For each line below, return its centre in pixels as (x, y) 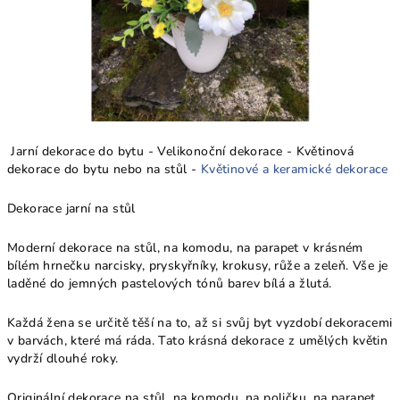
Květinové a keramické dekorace (294, 169)
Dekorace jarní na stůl (71, 208)
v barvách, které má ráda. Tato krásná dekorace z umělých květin (198, 341)
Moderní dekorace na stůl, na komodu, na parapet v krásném (185, 248)
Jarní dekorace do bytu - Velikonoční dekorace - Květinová (181, 151)
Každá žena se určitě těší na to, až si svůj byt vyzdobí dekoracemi (200, 323)
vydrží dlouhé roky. (63, 358)
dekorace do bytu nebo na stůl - (104, 169)
